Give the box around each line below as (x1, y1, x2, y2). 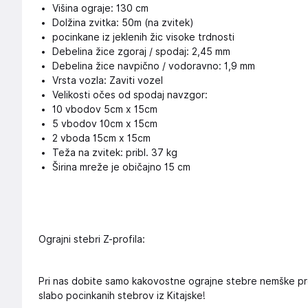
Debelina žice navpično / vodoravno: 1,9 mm (52, 60, 255, 71)
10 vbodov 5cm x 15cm (52, 104, 157, 115)
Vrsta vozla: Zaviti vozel (52, 75, 163, 86)
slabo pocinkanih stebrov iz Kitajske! (38, 290, 206, 301)
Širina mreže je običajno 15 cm (52, 162, 190, 173)
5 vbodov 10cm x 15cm (52, 118, 157, 129)
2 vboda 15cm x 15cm (52, 133, 151, 144)
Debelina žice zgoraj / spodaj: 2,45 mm (52, 46, 230, 57)
